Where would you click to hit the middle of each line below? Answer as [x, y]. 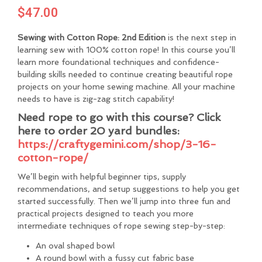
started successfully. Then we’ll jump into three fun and [124, 201]
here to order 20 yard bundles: [99, 131]
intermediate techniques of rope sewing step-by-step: [121, 226]
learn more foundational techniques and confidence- [118, 62]
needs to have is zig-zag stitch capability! [96, 99]
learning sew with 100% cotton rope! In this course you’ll [126, 50]
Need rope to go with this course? [107, 118]
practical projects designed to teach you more [106, 214]
